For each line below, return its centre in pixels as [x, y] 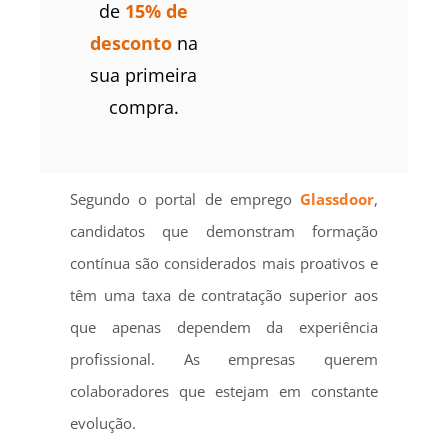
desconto [130, 42]
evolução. [102, 422]
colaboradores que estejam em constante [224, 390]
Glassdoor [337, 198]
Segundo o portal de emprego [185, 198]
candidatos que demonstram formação [224, 230]
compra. [143, 106]
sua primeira [144, 74]
